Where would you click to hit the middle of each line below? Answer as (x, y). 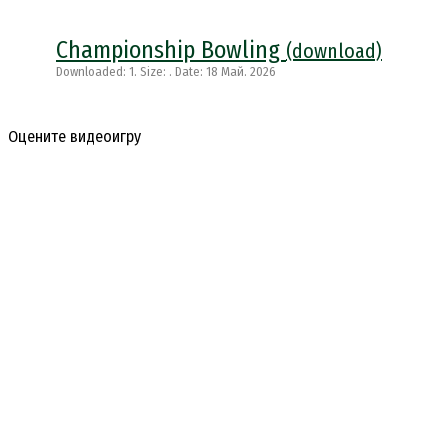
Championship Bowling (171, 49)
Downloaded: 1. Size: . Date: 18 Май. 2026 (166, 71)
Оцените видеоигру (74, 136)
